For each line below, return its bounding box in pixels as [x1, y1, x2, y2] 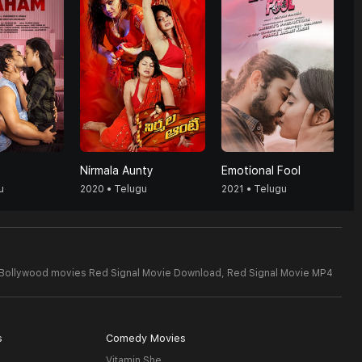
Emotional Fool [221, 164, 301, 177]
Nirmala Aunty [80, 164, 154, 177]
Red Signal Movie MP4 [227, 267, 333, 279]
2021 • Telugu [221, 183, 287, 195]
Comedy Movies [105, 332, 186, 344]
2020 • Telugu [80, 183, 147, 195]
